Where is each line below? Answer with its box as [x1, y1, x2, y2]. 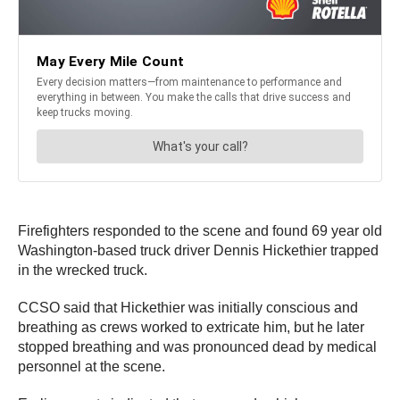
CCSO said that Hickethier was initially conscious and [18, 299, 358, 315]
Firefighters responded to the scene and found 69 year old [18, 222, 382, 238]
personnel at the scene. [18, 358, 165, 374]
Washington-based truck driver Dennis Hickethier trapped [18, 242, 379, 258]
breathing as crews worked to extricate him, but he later [18, 319, 364, 335]
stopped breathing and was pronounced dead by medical [18, 338, 377, 354]
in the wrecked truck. [18, 262, 147, 278]
